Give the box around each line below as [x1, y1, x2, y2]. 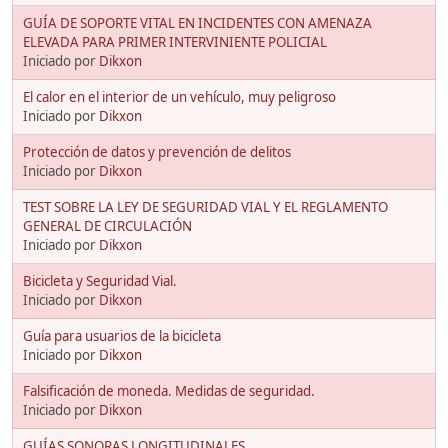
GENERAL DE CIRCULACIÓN [23, 216, 192, 235]
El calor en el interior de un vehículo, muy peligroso [23, 87, 336, 106]
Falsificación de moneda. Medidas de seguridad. [23, 381, 315, 400]
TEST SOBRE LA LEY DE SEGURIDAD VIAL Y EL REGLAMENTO [23, 197, 388, 216]
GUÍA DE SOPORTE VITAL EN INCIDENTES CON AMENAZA [23, 13, 372, 32]
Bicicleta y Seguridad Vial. [23, 271, 177, 290]
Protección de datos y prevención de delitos [23, 142, 291, 161]
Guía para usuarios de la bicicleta [23, 326, 221, 345]
